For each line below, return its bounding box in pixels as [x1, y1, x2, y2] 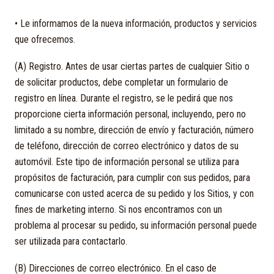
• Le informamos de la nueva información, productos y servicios [15, 18, 257, 29]
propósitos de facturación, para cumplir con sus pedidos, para [15, 172, 250, 183]
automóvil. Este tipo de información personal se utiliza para [15, 156, 239, 168]
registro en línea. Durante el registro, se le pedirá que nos [15, 92, 233, 104]
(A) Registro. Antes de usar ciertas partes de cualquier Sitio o [15, 61, 250, 72]
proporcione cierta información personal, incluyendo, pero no [15, 108, 246, 120]
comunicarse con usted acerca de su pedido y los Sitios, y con [15, 188, 254, 199]
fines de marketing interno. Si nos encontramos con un [15, 204, 222, 215]
